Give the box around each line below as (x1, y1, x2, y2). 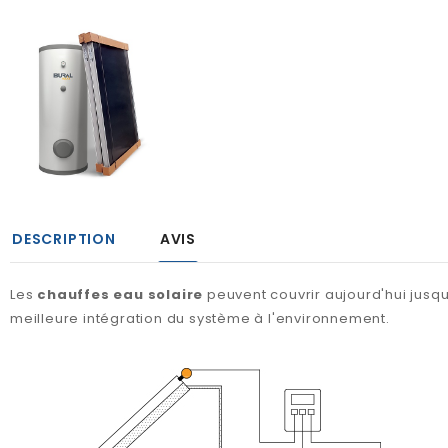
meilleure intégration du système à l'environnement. (10, 308, 390, 328)
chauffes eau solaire (37, 284, 204, 304)
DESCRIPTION (12, 228, 116, 249)
